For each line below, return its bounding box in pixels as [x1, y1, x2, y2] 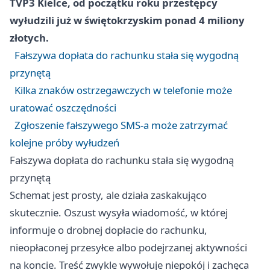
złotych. [10, 30, 49, 45]
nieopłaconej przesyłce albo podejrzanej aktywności [10, 240, 247, 254]
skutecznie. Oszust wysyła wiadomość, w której [10, 205, 228, 219]
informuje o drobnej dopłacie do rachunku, [10, 222, 207, 237]
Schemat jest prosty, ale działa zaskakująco [10, 187, 207, 202]
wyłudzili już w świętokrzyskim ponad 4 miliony [10, 13, 245, 27]
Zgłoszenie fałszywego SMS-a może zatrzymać [14, 118, 228, 132]
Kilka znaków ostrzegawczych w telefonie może [14, 83, 232, 97]
